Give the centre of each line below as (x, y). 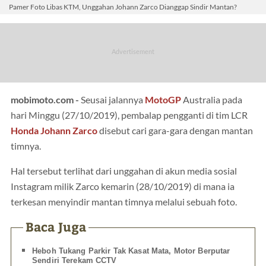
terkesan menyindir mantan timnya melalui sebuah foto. (124, 202)
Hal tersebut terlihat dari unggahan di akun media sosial (124, 171)
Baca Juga (56, 226)
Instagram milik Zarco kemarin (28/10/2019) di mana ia (123, 186)
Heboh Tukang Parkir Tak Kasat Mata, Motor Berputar (131, 251)
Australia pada (212, 99)
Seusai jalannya (113, 99)
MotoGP (163, 99)
